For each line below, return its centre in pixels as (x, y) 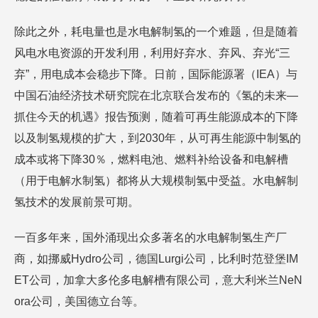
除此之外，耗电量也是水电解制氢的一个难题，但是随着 (156, 32)
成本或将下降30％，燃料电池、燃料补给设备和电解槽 (151, 159)
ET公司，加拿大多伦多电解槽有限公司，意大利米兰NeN (158, 280)
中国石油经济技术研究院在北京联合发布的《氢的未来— (156, 95)
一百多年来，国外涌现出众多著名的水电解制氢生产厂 (150, 237)
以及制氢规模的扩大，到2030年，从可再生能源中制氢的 (158, 138)
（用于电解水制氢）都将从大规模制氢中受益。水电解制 (156, 181)
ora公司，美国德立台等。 (79, 301)
